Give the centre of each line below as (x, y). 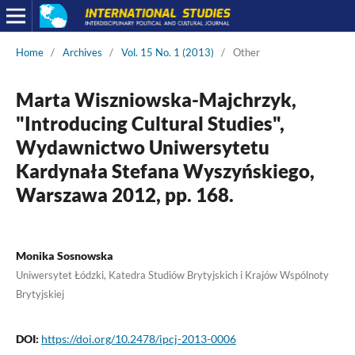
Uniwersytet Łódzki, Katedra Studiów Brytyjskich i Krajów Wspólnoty (172, 275)
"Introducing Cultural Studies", (150, 123)
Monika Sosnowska (64, 255)
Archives (82, 52)
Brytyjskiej (40, 294)
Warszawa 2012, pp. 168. (124, 194)
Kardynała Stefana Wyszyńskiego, (165, 170)
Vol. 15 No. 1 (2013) (167, 52)
